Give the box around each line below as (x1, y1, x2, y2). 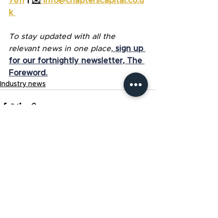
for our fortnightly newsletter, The (9, 57, 145, 65)
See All (132, 138, 156, 145)
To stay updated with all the (9, 33, 118, 41)
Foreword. (9, 69, 48, 77)
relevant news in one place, (9, 45, 113, 53)
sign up (115, 45, 145, 53)
